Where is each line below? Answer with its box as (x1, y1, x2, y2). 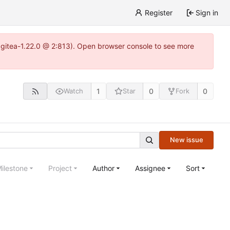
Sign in (196, 8, 218, 17)
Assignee (135, 163, 165, 172)
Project (48, 163, 72, 172)
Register (144, 8, 172, 17)
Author (92, 163, 114, 172)
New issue (169, 136, 203, 144)
